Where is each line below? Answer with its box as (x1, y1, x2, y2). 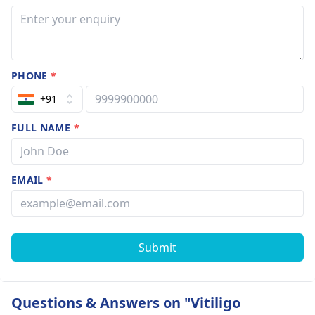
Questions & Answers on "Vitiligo (11, 292, 240, 312)
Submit (139, 239, 176, 255)
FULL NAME (11, 120, 74, 134)
